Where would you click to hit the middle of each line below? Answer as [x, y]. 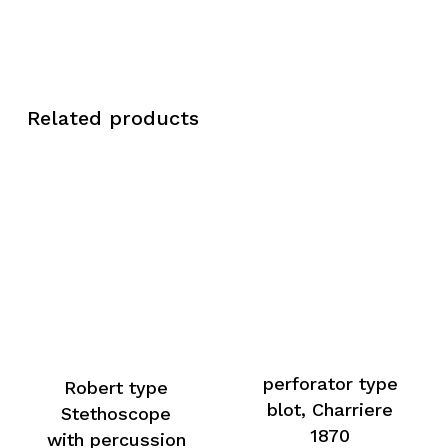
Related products [112, 117]
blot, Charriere [330, 410]
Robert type [116, 387]
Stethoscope [116, 413]
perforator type [330, 384]
